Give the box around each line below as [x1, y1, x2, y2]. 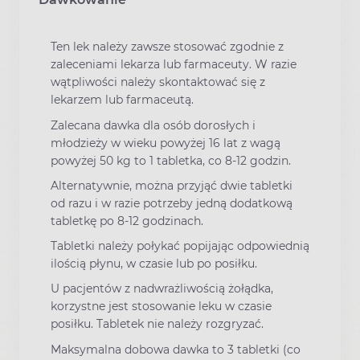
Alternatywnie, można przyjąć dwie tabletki [51, 178, 292, 193]
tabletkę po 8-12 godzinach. [51, 213, 203, 228]
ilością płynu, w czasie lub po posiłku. [51, 256, 257, 272]
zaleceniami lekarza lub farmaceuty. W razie [51, 57, 297, 72]
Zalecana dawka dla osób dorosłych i [51, 117, 256, 133]
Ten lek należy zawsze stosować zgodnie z [51, 39, 284, 55]
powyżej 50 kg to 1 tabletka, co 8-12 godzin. [51, 153, 291, 168]
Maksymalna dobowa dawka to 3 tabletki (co [51, 342, 301, 357]
